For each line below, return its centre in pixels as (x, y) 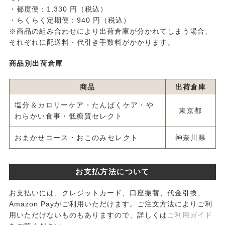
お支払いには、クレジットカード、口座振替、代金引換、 (107, 193)
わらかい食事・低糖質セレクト (69, 116)
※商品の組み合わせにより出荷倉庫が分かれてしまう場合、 (110, 31)
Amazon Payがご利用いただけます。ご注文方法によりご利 (110, 204)
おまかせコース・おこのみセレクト (76, 138)
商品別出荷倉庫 (36, 64)
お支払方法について (113, 172)
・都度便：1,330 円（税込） (58, 9)
